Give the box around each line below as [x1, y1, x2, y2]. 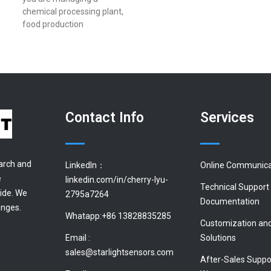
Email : [65, 232, 90, 243]
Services [200, 109, 254, 126]
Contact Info [65, 109, 144, 126]
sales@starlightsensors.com [65, 247, 174, 257]
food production [22, 19, 83, 30]
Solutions [200, 232, 236, 243]
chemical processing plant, [22, 7, 123, 17]
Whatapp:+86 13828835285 [65, 211, 171, 221]
